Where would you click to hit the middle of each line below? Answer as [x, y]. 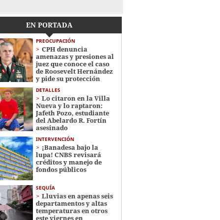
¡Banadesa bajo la [70, 147]
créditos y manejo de [69, 162]
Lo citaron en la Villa [76, 98]
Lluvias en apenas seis [77, 196]
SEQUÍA [45, 188]
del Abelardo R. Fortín [71, 120]
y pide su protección [68, 79]
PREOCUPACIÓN [55, 41]
